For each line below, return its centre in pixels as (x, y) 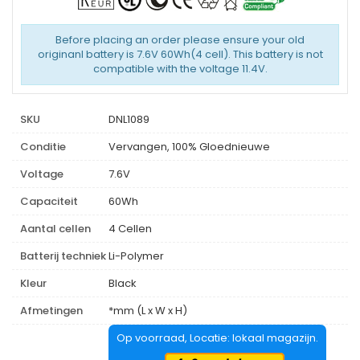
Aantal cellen (55, 229)
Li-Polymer (136, 256)
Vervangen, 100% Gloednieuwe (189, 147)
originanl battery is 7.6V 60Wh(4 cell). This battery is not (180, 54)
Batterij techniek (63, 256)
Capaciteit (49, 201)
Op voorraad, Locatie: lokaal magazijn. (217, 338)
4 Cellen (130, 229)
